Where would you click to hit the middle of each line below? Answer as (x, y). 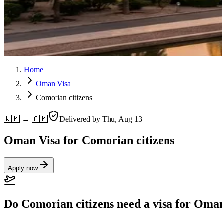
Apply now (23, 168)
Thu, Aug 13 (122, 119)
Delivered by (81, 119)
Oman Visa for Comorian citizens (89, 140)
